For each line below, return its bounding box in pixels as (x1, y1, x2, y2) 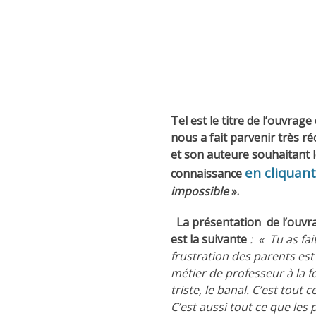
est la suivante (171, 231, 250, 248)
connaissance (171, 166, 245, 182)
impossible (171, 183, 229, 200)
